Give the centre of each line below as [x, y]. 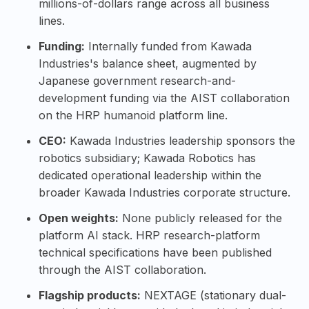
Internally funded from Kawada [168, 47]
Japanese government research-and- [137, 81]
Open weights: [79, 218]
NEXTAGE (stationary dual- [213, 296]
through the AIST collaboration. [122, 270]
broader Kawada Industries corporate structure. [165, 193]
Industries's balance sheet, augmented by [148, 64]
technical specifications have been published [155, 253]
